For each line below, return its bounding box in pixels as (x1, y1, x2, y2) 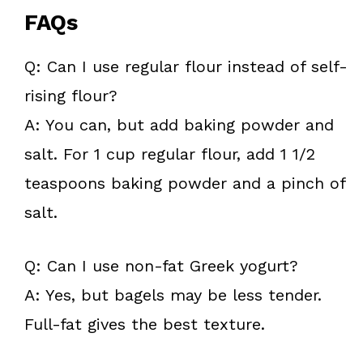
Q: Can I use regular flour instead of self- (24, 57, 348, 77)
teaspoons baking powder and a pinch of (24, 173, 345, 194)
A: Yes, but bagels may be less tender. (24, 285, 322, 305)
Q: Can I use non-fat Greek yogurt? (24, 256, 298, 276)
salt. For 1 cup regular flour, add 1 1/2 (24, 144, 315, 164)
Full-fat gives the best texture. (24, 314, 265, 335)
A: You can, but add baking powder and (24, 115, 334, 135)
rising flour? (24, 86, 117, 106)
